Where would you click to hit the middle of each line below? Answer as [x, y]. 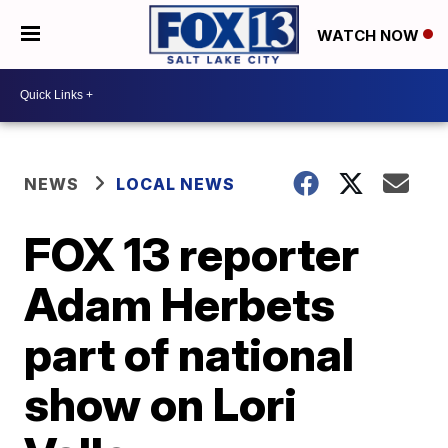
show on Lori [161, 403]
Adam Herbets [180, 303]
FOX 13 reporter [192, 253]
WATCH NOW [370, 35]
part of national [189, 353]
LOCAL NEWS [176, 183]
